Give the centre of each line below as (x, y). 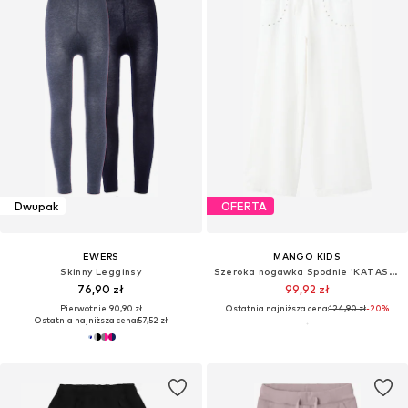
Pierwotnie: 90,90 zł (101, 309)
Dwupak (36, 206)
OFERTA (244, 206)
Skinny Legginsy (101, 272)
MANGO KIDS (307, 256)
